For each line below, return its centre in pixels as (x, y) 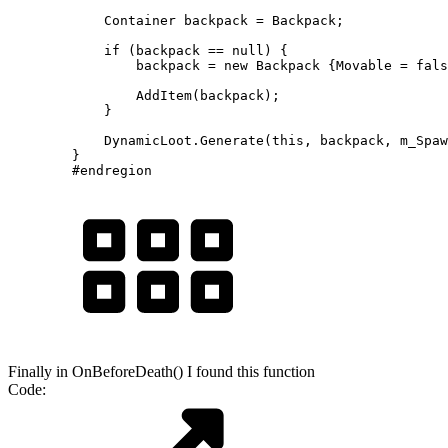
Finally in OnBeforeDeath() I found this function (161, 371)
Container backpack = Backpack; (176, 20)
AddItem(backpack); (144, 95)
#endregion (80, 170)
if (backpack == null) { (148, 50)
